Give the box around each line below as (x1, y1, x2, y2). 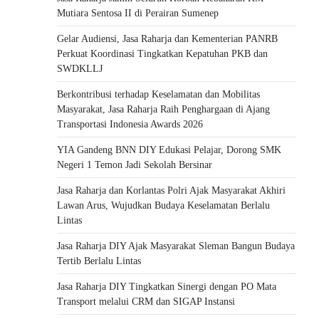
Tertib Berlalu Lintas (57, 256, 141, 266)
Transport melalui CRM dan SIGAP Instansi (57, 296, 235, 307)
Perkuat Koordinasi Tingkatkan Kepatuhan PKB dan (57, 48, 268, 59)
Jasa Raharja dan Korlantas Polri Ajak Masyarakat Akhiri (57, 185, 286, 196)
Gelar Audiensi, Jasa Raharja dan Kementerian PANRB (57, 33, 278, 44)
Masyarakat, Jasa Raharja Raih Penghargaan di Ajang (57, 104, 270, 115)
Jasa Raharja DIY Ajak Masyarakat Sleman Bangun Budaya (57, 241, 295, 251)
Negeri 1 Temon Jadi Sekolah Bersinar (57, 159, 212, 170)
